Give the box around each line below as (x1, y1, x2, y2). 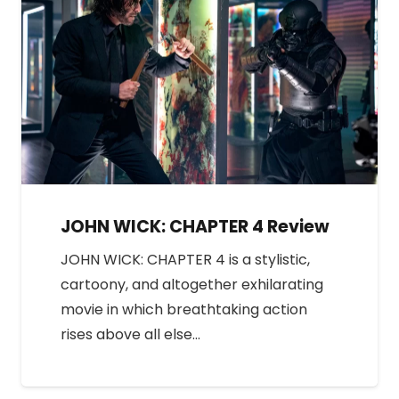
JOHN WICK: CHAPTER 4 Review (61, 215, 330, 240)
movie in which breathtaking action (61, 298, 307, 320)
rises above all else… (61, 323, 200, 345)
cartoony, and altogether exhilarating (61, 273, 323, 295)
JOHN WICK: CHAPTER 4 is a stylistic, (61, 248, 310, 270)
